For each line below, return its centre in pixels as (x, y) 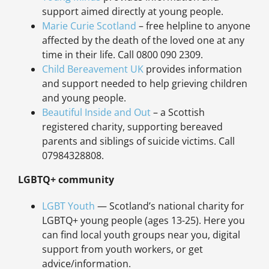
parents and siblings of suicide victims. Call (138, 141)
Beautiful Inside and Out (96, 113)
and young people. (84, 98)
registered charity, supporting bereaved (132, 127)
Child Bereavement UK (92, 69)
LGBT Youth (68, 206)
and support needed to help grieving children (144, 84)
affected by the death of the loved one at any (143, 41)
